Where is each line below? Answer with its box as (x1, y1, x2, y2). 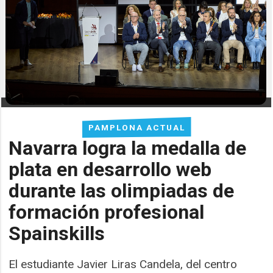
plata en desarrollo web (9, 157, 212, 181)
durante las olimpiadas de (9, 179, 235, 202)
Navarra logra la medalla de (9, 136, 247, 160)
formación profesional (9, 200, 205, 224)
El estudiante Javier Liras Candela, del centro (9, 257, 238, 272)
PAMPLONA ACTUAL (88, 122, 185, 132)
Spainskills (9, 221, 105, 245)
